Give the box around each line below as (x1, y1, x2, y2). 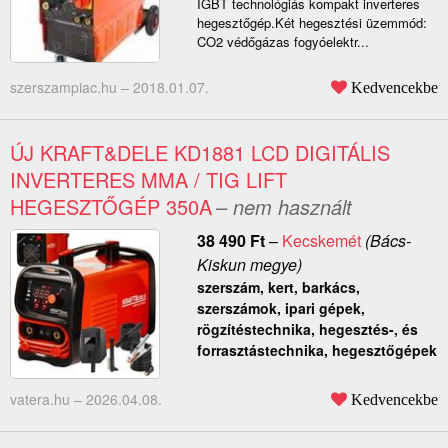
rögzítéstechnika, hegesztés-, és (196, 319, 418, 340)
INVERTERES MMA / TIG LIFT (10, 165, 287, 195)
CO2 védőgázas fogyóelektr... (196, 32, 369, 52)
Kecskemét (281, 229, 361, 253)
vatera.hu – (10, 389, 86, 410)
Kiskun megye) (196, 253, 302, 277)
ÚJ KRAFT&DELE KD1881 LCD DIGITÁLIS (10, 138, 390, 168)
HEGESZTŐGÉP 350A (10, 192, 212, 222)
